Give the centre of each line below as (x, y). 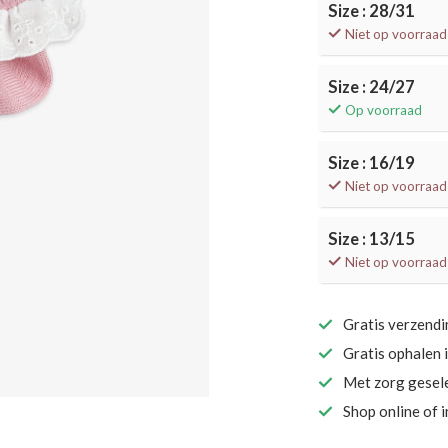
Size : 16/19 (372, 163)
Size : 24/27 (372, 87)
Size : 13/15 (372, 239)
